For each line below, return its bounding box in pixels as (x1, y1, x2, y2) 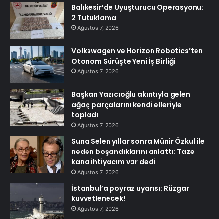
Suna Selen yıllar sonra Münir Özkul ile (71, 136, 205, 146)
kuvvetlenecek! (71, 193, 125, 203)
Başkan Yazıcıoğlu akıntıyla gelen (71, 89, 190, 99)
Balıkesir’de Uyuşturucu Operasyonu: (71, 2, 203, 12)
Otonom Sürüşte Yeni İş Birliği (71, 56, 175, 66)
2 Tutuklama (71, 12, 116, 22)
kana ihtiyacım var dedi (71, 156, 155, 167)
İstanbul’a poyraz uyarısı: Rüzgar (71, 183, 189, 193)
